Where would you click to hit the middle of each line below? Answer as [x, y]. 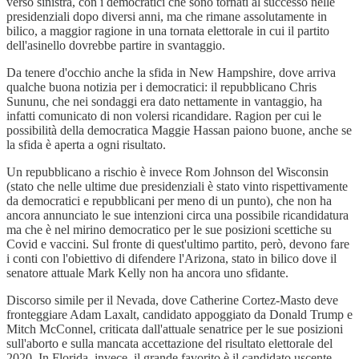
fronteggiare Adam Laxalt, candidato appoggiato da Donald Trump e [179, 315]
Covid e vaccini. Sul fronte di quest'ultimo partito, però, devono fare [178, 244]
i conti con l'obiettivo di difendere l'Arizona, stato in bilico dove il [171, 259]
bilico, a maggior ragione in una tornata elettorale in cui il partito [168, 31]
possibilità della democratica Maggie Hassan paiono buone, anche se [179, 131]
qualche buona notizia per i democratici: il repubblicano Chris [161, 87]
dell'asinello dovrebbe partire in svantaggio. [116, 46]
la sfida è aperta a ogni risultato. [86, 145]
